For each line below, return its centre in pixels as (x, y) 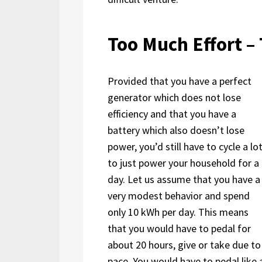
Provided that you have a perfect (180, 81)
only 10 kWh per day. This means (178, 212)
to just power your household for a (183, 163)
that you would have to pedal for (179, 228)
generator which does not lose (174, 97)
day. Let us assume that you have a (184, 179)
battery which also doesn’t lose (176, 130)
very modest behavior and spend (179, 195)
